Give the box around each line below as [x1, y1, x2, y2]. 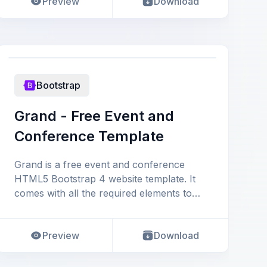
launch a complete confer [14, 201, 132, 213]
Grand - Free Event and [14, 107, 174, 125]
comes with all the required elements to [14, 187, 192, 199]
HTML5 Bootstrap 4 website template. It [14, 173, 195, 185]
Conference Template [14, 128, 164, 145]
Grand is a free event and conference [14, 159, 185, 170]
